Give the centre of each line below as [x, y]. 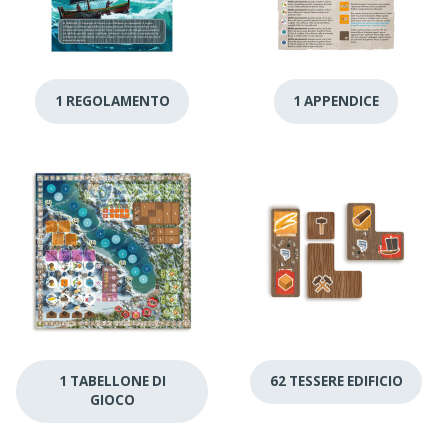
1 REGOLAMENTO [112, 100]
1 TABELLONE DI [112, 381]
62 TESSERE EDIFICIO [336, 381]
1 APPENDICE [336, 100]
